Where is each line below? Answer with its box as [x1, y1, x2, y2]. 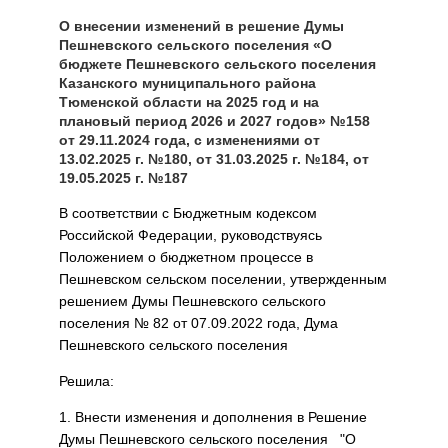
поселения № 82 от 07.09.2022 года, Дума [59, 315, 338, 331]
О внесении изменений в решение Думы [59, 18, 344, 34]
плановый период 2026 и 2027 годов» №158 [59, 113, 370, 129]
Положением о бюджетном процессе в [59, 249, 313, 265]
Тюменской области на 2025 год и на [59, 94, 319, 110]
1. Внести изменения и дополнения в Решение [59, 409, 367, 425]
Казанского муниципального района [59, 75, 316, 91]
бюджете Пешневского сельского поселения [59, 56, 376, 72]
